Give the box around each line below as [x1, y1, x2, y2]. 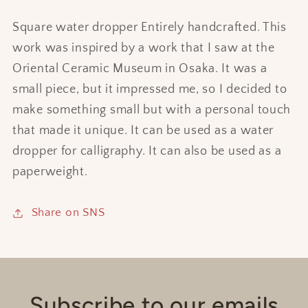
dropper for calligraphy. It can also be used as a [12, 144, 282, 159]
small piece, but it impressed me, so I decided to [12, 82, 287, 97]
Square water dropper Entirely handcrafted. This [12, 21, 287, 35]
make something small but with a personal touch [12, 103, 291, 118]
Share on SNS [31, 206, 105, 219]
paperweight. [12, 165, 88, 179]
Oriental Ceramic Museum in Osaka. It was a [12, 62, 267, 76]
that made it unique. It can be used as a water [12, 124, 274, 138]
